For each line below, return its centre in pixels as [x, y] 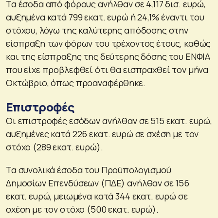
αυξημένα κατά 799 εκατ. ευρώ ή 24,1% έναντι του [105, 17]
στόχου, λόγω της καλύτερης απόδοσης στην [97, 30]
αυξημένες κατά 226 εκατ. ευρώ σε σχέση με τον [102, 134]
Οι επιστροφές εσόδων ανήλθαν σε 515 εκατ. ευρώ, [109, 120]
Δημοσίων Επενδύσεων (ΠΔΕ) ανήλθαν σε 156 [98, 183]
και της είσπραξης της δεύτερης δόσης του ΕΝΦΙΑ [108, 56]
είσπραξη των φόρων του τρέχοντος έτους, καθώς [109, 43]
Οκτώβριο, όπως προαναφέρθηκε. [76, 82]
